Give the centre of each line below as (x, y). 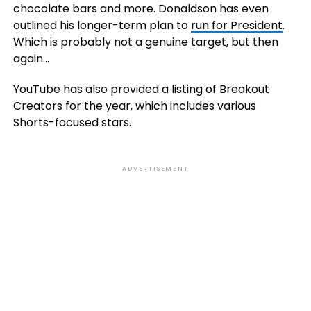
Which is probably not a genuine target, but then (145, 42)
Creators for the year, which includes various (134, 106)
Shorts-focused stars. (72, 123)
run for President (236, 25)
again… (31, 59)
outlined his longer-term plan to (102, 25)
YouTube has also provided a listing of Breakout (141, 89)
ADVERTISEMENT (155, 169)
